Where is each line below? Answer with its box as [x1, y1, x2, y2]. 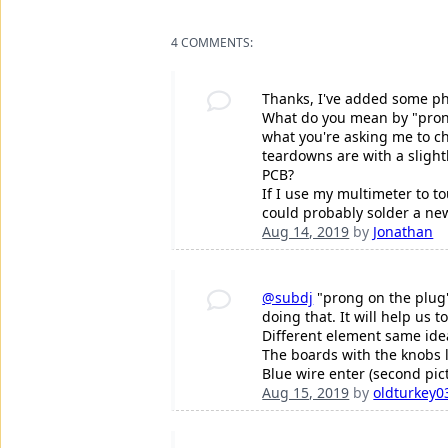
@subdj [262, 287, 314, 307]
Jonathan [373, 221, 434, 241]
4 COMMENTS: [171, 33, 253, 51]
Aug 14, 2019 [262, 221, 350, 241]
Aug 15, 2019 [262, 382, 350, 402]
